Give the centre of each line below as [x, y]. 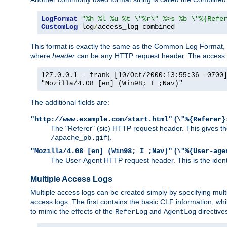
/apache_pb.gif [79, 138]
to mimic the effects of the [73, 211]
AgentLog [180, 212]
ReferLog [131, 212]
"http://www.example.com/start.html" [101, 119]
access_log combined [136, 27]
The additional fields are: [70, 102]
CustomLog [59, 27]
